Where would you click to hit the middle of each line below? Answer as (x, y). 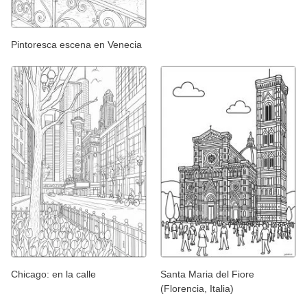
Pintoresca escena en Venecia (76, 45)
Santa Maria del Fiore (207, 274)
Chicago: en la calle (53, 274)
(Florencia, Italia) (197, 288)
